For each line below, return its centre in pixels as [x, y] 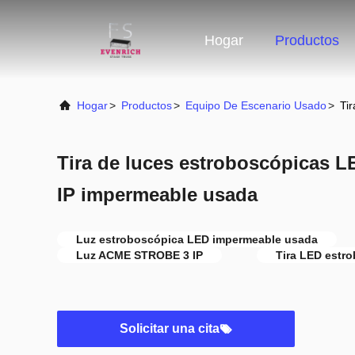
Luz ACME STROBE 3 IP [139, 255]
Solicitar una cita [170, 328]
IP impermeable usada [157, 195]
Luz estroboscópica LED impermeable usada [197, 239]
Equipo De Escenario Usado [256, 105]
